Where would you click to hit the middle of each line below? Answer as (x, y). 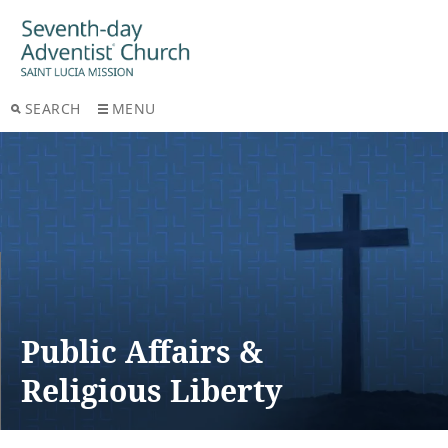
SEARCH (52, 108)
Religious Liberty (151, 390)
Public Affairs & (142, 351)
